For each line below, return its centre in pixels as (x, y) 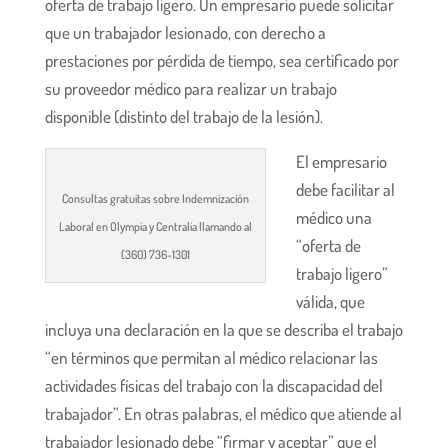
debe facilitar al (345, 189)
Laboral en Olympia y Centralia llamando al (155, 226)
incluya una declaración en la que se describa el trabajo (223, 329)
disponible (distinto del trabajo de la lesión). (183, 116)
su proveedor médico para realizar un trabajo (190, 88)
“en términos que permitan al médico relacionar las (211, 357)
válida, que (330, 301)
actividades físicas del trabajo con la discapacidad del (213, 385)
